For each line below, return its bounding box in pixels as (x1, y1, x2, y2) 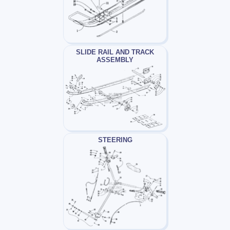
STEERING (98, 136, 132, 144)
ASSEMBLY (97, 56, 133, 64)
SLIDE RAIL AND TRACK (76, 48, 154, 56)
